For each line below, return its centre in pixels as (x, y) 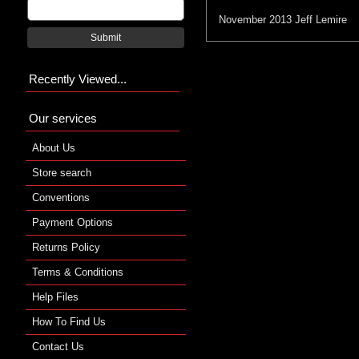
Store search (62, 172)
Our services (63, 118)
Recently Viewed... (78, 79)
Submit (106, 37)
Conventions (61, 197)
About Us (54, 147)
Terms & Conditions (78, 272)
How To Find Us (69, 321)
